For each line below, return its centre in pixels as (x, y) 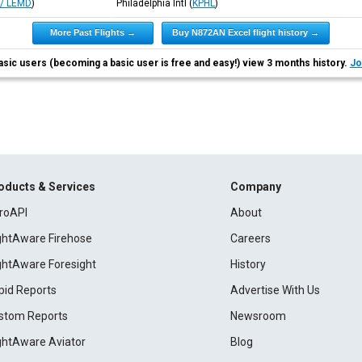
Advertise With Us (275, 290)
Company (255, 187)
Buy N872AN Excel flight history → (245, 32)
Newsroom (258, 316)
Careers (250, 238)
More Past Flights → (93, 32)
